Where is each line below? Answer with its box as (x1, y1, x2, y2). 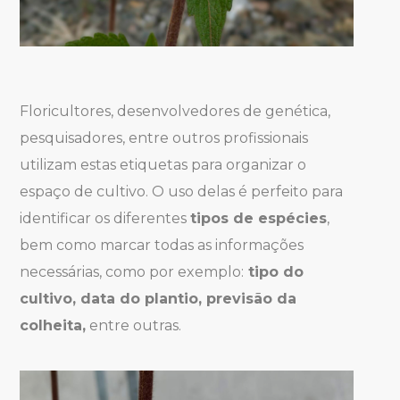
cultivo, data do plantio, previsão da (20, 290, 297, 308)
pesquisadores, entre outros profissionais (20, 129, 309, 147)
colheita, (20, 317, 87, 335)
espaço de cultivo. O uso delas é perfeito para (20, 183, 344, 201)
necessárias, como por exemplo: (20, 263, 245, 281)
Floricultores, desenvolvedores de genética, (20, 103, 331, 121)
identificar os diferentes (20, 210, 191, 228)
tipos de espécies (190, 210, 328, 228)
